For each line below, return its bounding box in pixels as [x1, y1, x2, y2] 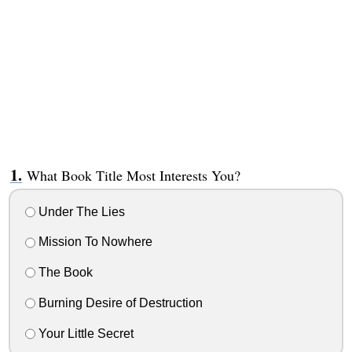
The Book [35, 266, 93, 280]
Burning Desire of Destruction [35, 295, 203, 310]
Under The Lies [35, 204, 125, 218]
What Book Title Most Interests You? [26, 165, 240, 185]
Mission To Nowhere [35, 235, 152, 249]
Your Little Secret [35, 326, 134, 340]
